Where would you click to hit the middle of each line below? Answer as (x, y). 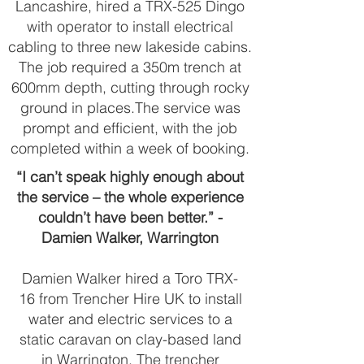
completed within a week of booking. (130, 148)
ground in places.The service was (130, 108)
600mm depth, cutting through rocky (130, 87)
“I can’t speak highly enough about (130, 177)
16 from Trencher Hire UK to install (130, 299)
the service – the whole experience (130, 197)
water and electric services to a (130, 319)
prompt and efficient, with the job (130, 128)
